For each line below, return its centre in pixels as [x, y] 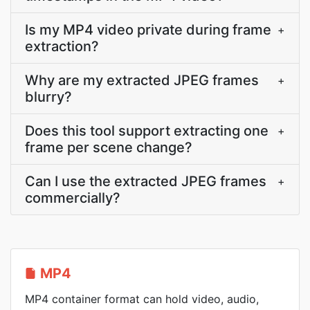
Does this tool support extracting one [147, 131]
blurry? [48, 97]
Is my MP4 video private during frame [148, 30]
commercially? [73, 198]
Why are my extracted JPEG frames [142, 80]
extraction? [62, 46]
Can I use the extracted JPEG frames [146, 181]
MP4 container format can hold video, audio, [142, 299]
